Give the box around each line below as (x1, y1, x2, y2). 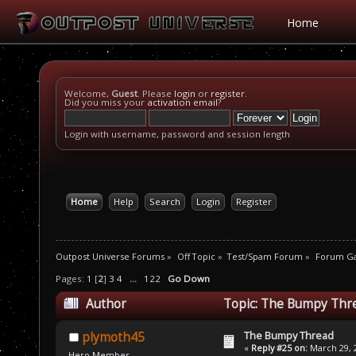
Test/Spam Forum (227, 250, 304, 262)
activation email (147, 96, 218, 108)
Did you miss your (64, 96, 147, 108)
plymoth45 (81, 329, 145, 346)
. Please (137, 87, 174, 99)
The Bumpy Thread (244, 328, 335, 343)
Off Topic (176, 250, 215, 262)
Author (85, 296, 126, 313)
